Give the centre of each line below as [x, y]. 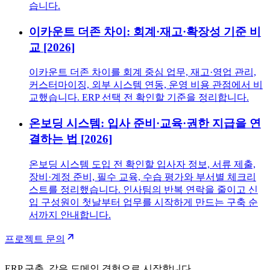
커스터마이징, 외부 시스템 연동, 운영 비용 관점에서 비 [146, 85]
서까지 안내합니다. [70, 215]
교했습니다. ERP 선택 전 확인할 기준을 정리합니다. [139, 98]
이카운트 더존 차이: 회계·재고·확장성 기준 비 [145, 31]
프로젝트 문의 [35, 239]
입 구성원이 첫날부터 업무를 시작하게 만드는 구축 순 [143, 202]
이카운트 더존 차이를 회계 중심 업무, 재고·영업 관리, [143, 72]
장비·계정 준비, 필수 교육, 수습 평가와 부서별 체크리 [143, 177]
